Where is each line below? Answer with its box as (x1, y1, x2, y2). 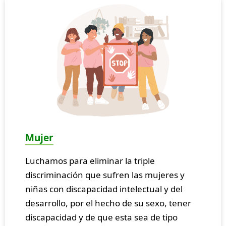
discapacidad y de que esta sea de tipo (25, 211, 178, 223)
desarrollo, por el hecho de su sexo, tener (25, 197, 191, 209)
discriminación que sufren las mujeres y (25, 169, 185, 181)
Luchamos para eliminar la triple (25, 155, 155, 167)
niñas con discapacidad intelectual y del (25, 183, 183, 195)
